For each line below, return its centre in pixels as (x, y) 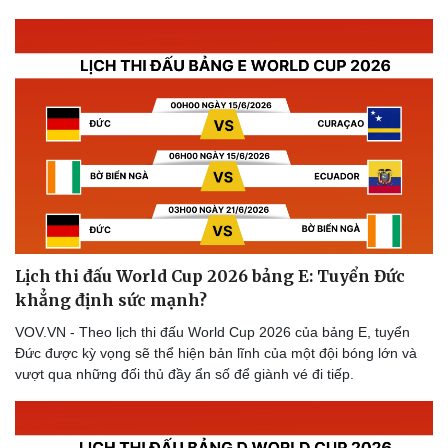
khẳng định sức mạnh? (111, 299)
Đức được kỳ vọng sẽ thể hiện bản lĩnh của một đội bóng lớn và (216, 352)
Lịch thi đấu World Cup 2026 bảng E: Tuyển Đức (210, 275)
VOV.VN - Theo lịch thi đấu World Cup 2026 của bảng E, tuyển (212, 331)
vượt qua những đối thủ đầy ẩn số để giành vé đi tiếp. (184, 373)
